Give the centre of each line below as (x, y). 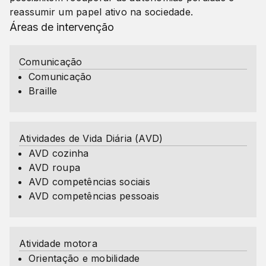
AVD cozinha (59, 153)
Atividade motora (58, 243)
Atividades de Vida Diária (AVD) (91, 138)
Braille (43, 91)
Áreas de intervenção (62, 27)
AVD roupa (55, 167)
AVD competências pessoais (94, 196)
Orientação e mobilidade (84, 258)
